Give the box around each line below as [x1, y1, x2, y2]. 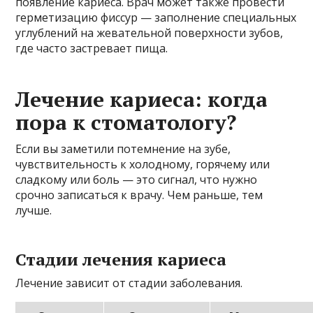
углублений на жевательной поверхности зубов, [15, 25, 284, 41]
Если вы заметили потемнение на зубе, [15, 141, 231, 157]
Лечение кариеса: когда [15, 85, 268, 114]
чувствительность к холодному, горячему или [15, 156, 270, 173]
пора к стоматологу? [15, 108, 237, 137]
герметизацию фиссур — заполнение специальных [15, 10, 297, 26]
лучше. [15, 203, 52, 219]
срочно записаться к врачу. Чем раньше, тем [15, 187, 263, 203]
